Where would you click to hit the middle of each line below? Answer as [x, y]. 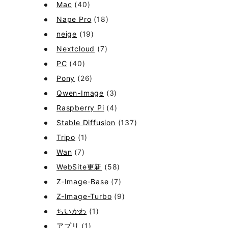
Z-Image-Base [83, 181]
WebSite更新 [79, 167]
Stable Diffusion [86, 122]
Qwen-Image [80, 93]
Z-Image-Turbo [84, 196]
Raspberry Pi [80, 108]
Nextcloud [76, 49]
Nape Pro [74, 19]
